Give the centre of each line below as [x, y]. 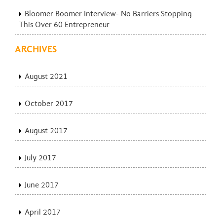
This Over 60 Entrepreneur [64, 24]
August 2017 [46, 130]
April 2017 [43, 212]
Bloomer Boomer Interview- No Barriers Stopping [108, 14]
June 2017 [42, 185]
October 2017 [49, 103]
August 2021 [46, 76]
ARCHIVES [36, 49]
